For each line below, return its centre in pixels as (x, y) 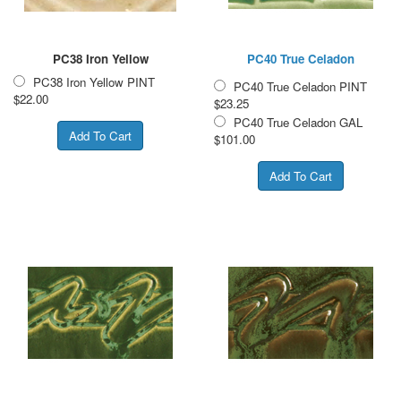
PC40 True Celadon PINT (300, 86)
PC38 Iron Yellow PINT (94, 81)
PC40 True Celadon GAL (298, 122)
